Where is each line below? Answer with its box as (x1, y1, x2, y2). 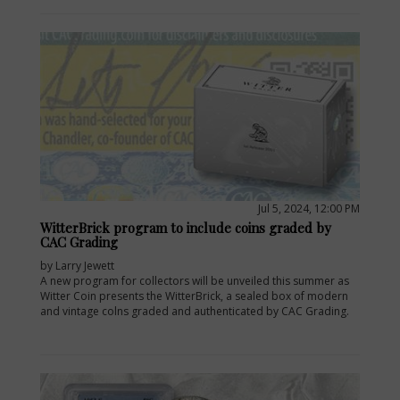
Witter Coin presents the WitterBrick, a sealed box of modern (40, 287, 348, 304)
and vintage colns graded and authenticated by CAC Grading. (40, 303, 349, 319)
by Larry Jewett (40, 257, 114, 273)
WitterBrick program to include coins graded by (40, 218, 331, 237)
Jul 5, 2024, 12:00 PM (258, 200, 360, 216)
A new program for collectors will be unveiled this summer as (40, 272, 349, 288)
